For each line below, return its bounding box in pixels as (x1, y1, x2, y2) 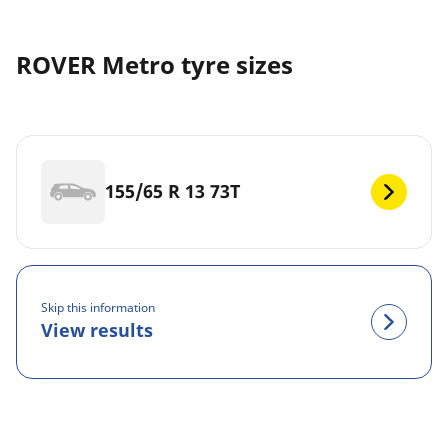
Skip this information (41, 299, 155, 317)
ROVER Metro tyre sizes (16, 47, 293, 81)
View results (41, 318, 153, 343)
